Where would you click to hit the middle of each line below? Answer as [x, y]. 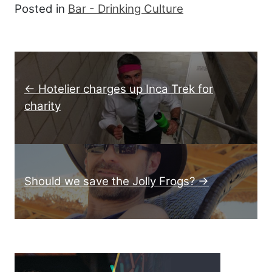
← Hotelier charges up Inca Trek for [119, 89]
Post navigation [76, 61]
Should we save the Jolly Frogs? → [117, 182]
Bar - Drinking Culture [126, 9]
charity [42, 106]
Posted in [41, 9]
